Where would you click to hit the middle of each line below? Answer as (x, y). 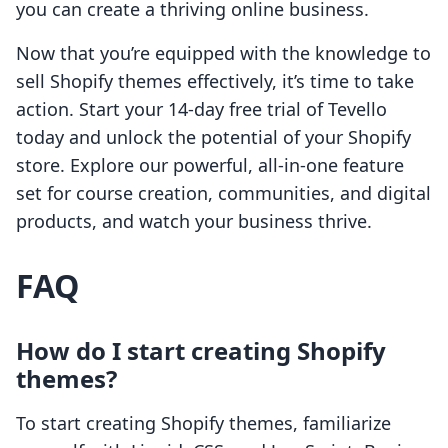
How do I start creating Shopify (201, 351)
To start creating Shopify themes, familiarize (203, 423)
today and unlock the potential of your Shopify (213, 137)
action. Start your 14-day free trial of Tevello (201, 109)
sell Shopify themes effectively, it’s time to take (215, 81)
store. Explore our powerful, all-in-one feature (210, 165)
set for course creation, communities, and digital (223, 193)
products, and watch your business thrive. (194, 221)
